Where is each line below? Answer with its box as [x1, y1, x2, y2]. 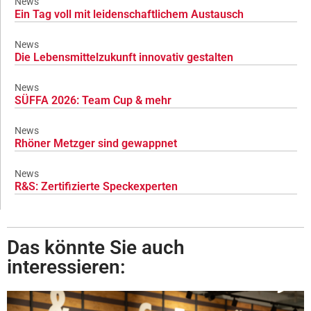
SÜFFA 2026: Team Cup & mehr [15, 94, 171, 108]
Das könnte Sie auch [7, 236, 185, 260]
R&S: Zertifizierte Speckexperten [15, 180, 178, 194]
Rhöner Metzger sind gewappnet [15, 137, 177, 151]
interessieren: [7, 255, 126, 279]
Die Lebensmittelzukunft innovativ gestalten [15, 51, 233, 65]
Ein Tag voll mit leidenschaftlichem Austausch [15, 8, 244, 22]
